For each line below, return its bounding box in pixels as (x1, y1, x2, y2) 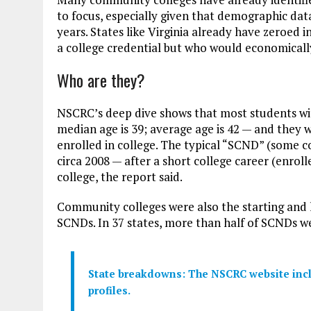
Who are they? (57, 67, 145, 92)
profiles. (88, 283, 131, 297)
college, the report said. (57, 168, 183, 185)
